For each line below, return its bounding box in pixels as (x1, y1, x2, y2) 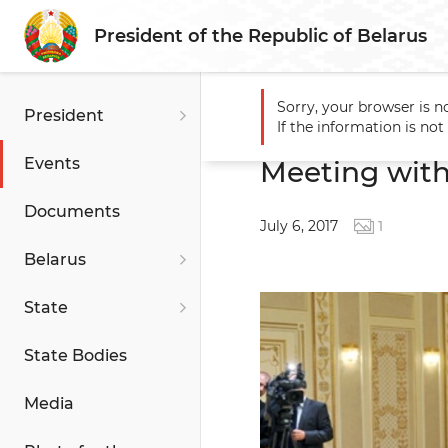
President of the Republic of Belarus (94, 25, 427, 47)
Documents (24, 202, 120, 221)
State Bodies (24, 346, 127, 365)
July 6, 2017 (260, 217, 338, 235)
